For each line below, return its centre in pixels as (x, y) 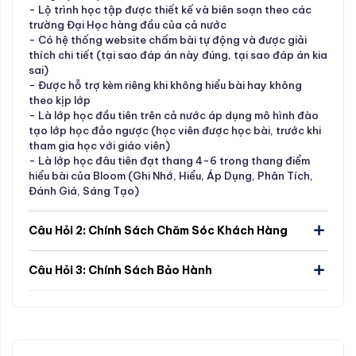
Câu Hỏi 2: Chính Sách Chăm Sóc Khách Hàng (158, 230)
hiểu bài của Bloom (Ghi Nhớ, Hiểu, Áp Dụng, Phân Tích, (171, 175)
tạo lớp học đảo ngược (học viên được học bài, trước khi (175, 130)
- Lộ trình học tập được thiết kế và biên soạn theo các (170, 9)
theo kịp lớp (60, 100)
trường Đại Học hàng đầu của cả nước (128, 24)
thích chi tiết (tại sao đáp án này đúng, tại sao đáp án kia (178, 54)
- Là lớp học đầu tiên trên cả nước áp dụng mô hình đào (174, 115)
